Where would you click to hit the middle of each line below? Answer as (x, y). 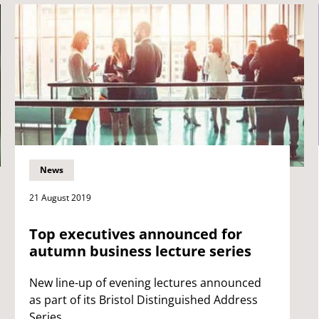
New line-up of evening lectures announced (145, 282)
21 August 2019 (60, 197)
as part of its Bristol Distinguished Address (143, 299)
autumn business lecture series (140, 251)
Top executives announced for (135, 234)
